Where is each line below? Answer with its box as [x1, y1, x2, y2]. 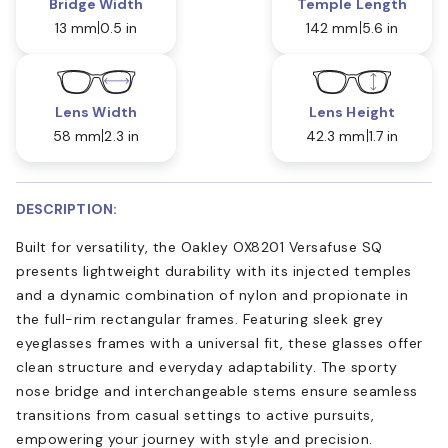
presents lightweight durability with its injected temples [16, 261, 412, 280]
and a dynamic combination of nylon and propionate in [16, 285, 408, 304]
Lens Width [55, 102, 137, 121]
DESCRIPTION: [16, 199, 117, 218]
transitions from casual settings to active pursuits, [16, 405, 374, 424]
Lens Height [309, 102, 395, 121]
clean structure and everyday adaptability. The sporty [16, 357, 398, 376]
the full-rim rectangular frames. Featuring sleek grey [16, 309, 384, 328]
